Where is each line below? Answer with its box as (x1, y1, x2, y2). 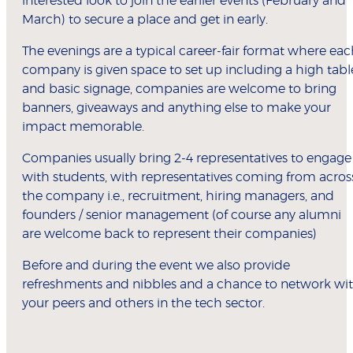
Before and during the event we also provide (22, 258, 290, 272)
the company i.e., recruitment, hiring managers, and (22, 189, 334, 203)
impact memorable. (22, 120, 144, 133)
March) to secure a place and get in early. (22, 13, 268, 26)
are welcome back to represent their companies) (22, 227, 317, 240)
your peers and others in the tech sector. (22, 296, 265, 310)
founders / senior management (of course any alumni (22, 208, 341, 221)
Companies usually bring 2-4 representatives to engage (22, 151, 351, 165)
